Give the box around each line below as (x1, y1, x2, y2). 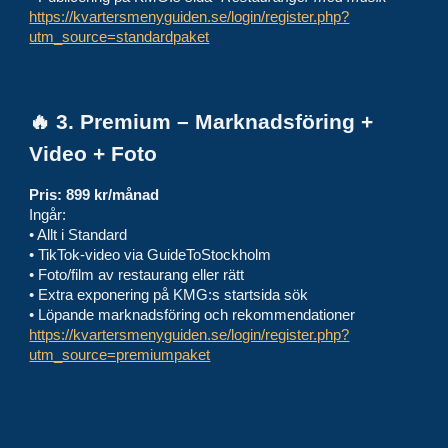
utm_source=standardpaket (29, 29, 210, 45)
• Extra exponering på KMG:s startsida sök (29, 287, 309, 303)
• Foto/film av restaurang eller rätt (29, 267, 245, 283)
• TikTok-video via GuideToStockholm (29, 247, 272, 263)
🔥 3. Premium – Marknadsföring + (29, 110, 374, 134)
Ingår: (29, 207, 67, 223)
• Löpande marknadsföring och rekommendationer (29, 307, 356, 323)
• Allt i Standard (29, 227, 128, 243)
